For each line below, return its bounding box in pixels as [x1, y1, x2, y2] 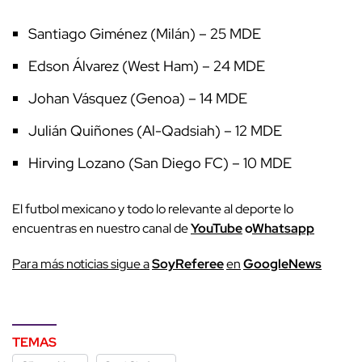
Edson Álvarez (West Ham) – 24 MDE [28, 56, 265, 75]
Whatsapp [252, 219, 314, 237]
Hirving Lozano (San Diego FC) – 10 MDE [28, 153, 292, 172]
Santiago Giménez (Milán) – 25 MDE [28, 23, 261, 43]
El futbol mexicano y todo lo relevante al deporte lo [12, 200, 293, 217]
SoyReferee [152, 255, 224, 272]
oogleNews [254, 255, 322, 272]
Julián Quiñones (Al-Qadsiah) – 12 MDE [28, 120, 282, 140]
